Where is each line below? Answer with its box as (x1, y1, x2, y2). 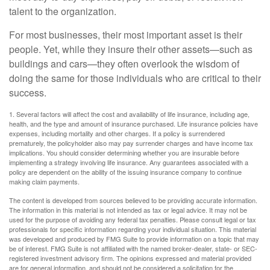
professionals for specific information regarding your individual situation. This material (9, 224, 256, 234)
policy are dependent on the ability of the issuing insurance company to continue (9, 167, 242, 177)
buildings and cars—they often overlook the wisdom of (9, 57, 239, 71)
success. (9, 86, 46, 100)
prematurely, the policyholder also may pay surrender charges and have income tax (9, 138, 253, 148)
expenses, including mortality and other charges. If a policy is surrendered (9, 128, 225, 139)
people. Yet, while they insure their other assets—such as (9, 42, 253, 57)
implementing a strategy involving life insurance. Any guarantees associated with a (9, 157, 248, 168)
